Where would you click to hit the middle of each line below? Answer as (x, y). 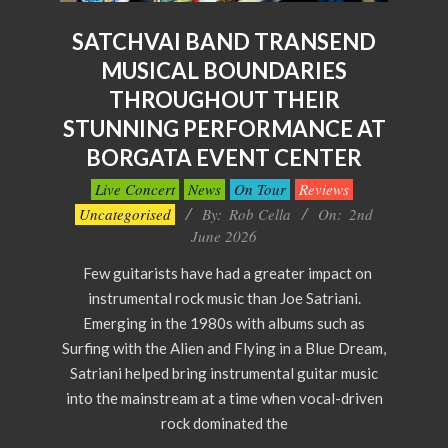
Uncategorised (125, 213)
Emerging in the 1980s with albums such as (224, 322)
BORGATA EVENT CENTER (224, 157)
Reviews (323, 188)
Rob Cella (260, 213)
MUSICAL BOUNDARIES (224, 70)
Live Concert (134, 188)
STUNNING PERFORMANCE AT (224, 128)
